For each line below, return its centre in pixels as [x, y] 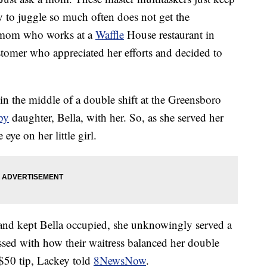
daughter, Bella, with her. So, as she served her [116, 117]
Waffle [110, 35]
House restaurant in [169, 35]
